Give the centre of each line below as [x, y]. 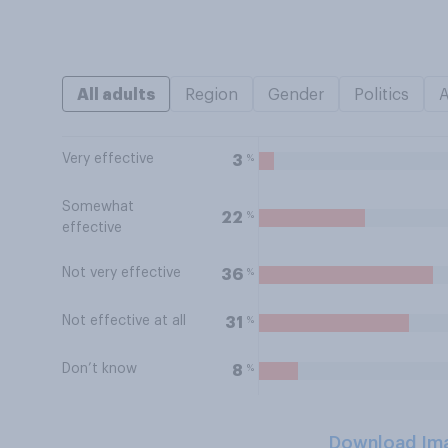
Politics [381, 95]
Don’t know [99, 369]
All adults [116, 95]
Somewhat [98, 207]
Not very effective [121, 273]
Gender [296, 95]
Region [211, 95]
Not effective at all [124, 321]
